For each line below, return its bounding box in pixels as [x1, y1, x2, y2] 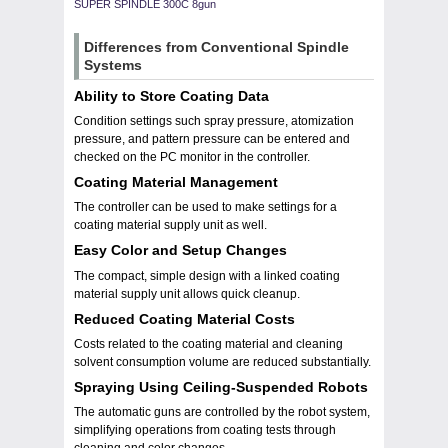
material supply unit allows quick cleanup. [74, 286, 300, 301]
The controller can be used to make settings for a [74, 200, 337, 215]
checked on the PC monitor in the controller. [74, 149, 310, 164]
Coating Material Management [74, 174, 278, 191]
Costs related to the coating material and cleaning [74, 337, 343, 351]
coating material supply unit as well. [74, 218, 267, 233]
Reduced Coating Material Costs [74, 310, 295, 327]
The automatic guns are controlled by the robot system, [74, 405, 370, 420]
